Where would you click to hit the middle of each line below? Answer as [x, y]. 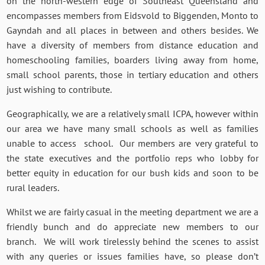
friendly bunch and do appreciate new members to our [132, 226]
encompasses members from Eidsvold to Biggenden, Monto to [132, 15]
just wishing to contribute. [60, 89]
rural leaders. [34, 187]
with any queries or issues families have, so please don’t [132, 256]
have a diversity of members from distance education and [132, 45]
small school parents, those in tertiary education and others [132, 74]
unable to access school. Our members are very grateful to [132, 143]
